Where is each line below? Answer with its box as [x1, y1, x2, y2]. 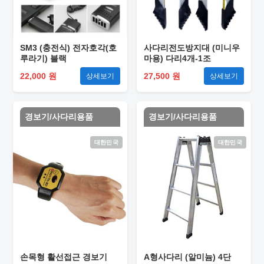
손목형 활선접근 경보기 [20, 252, 107, 262]
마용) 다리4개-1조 [144, 54, 211, 63]
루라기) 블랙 [20, 54, 67, 63]
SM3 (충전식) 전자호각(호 [20, 43, 117, 52]
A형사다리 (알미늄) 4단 [144, 252, 231, 262]
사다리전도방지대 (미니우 [144, 43, 240, 52]
